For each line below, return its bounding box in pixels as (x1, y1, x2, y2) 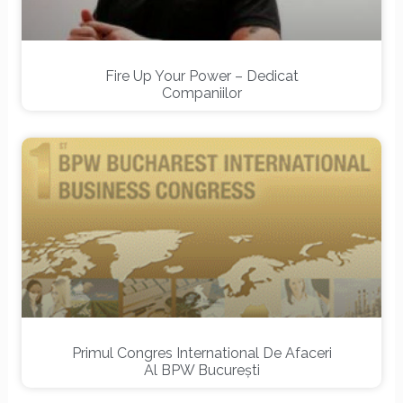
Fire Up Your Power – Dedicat (104, 67, 299, 85)
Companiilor (161, 85, 242, 103)
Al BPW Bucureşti (143, 362, 260, 380)
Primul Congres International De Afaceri (71, 345, 332, 363)
